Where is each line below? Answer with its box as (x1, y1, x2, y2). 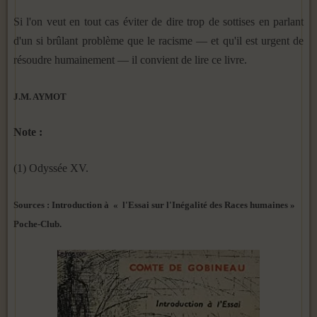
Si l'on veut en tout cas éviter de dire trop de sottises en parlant (13, 15, 304, 28)
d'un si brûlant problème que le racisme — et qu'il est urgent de (13, 34, 304, 47)
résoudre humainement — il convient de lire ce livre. (13, 53, 247, 66)
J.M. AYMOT (13, 91, 67, 102)
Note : (13, 125, 42, 138)
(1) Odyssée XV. (13, 161, 88, 174)
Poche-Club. (13, 218, 62, 229)
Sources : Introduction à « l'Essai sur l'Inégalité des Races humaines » (13, 199, 295, 210)
